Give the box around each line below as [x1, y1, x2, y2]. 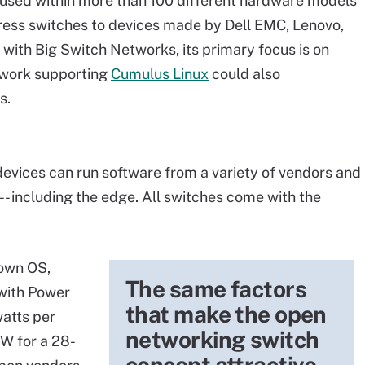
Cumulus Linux [111, 65, 209, 82]
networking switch [125, 326, 319, 353]
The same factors [125, 275, 307, 302]
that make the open [125, 301, 327, 328]
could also [209, 65, 280, 82]
